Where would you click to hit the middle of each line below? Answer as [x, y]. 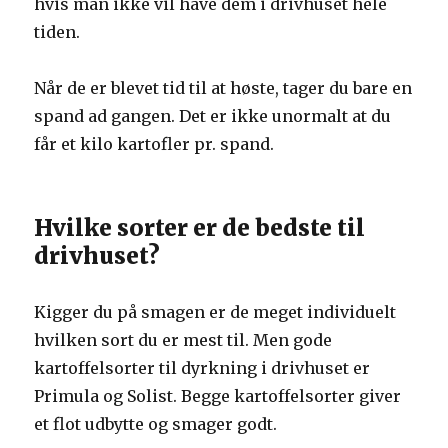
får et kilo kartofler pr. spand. [154, 144]
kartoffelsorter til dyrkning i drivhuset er [202, 368]
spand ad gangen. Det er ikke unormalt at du [213, 116]
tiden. [57, 32]
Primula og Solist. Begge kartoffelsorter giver [218, 396]
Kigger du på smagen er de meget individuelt [215, 312]
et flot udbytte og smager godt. [156, 424]
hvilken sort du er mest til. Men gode [183, 340]
